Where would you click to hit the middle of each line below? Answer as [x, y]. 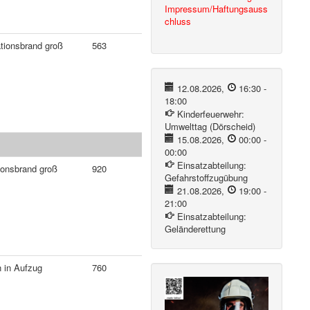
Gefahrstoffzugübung [207, 177]
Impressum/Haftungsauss [217, 9]
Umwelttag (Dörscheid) [210, 126]
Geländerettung [195, 229]
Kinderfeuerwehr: [210, 114]
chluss [178, 21]
